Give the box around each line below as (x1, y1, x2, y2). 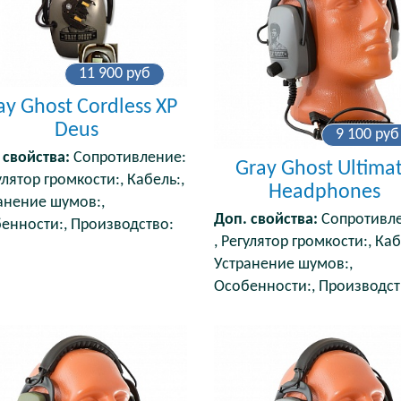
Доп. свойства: (213, 212, 318, 228)
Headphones (269, 182, 381, 204)
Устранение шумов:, (213, 257, 353, 273)
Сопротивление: (69, 150, 186, 166)
